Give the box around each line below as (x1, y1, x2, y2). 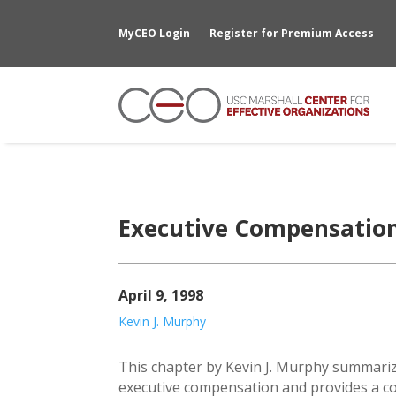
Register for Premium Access (209, 26, 375, 41)
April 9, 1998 (118, 285, 204, 305)
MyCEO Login (118, 26, 191, 41)
